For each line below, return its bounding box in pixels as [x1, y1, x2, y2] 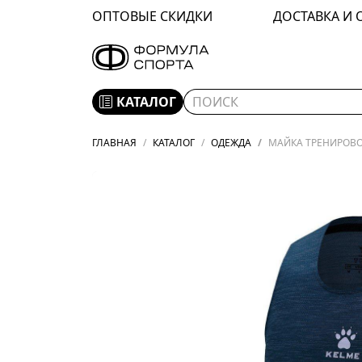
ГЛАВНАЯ [92, 135, 137, 149]
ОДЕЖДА [211, 135, 251, 149]
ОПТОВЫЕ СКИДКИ [92, 7, 213, 25]
